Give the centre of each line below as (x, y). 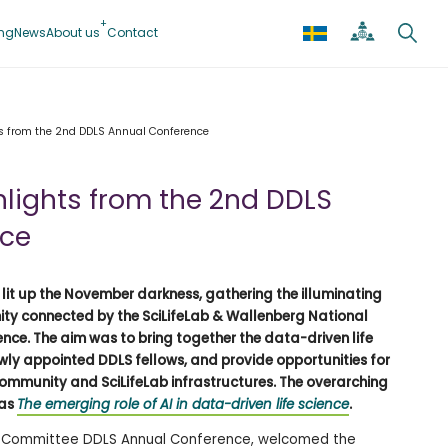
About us (72, 32)
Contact (132, 32)
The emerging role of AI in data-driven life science (183, 405)
